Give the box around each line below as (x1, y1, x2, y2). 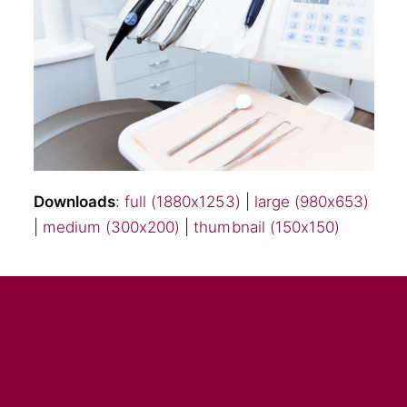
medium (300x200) (42, 217, 181, 236)
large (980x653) (253, 192, 370, 211)
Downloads (33, 192, 115, 211)
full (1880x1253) (124, 192, 241, 211)
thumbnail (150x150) (194, 217, 341, 236)
